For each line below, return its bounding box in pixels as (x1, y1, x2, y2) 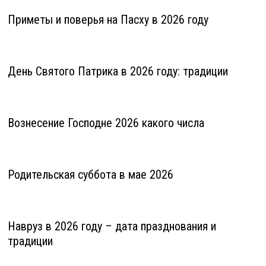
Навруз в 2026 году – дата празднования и (7, 219, 216, 234)
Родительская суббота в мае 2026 (7, 167, 173, 182)
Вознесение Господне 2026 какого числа (7, 116, 204, 131)
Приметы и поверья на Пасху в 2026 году (7, 12, 208, 27)
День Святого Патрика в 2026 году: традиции (7, 64, 228, 79)
